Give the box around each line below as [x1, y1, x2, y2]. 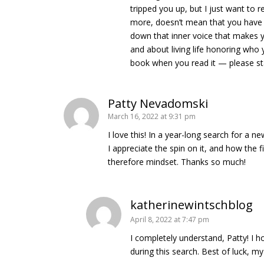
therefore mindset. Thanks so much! [108, 156, 246, 167]
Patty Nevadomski [108, 95, 208, 111]
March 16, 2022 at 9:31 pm [108, 111, 196, 121]
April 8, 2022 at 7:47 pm [130, 214, 210, 225]
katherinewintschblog [130, 196, 253, 213]
